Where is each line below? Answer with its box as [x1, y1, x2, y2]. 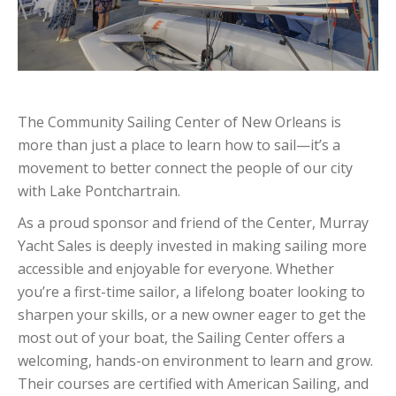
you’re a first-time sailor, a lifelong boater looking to [18, 282, 365, 302]
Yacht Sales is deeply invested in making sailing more [18, 236, 367, 256]
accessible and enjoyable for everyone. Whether [18, 259, 334, 279]
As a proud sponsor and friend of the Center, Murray [18, 213, 369, 233]
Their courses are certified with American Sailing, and [18, 374, 369, 394]
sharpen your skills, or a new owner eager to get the [18, 305, 366, 325]
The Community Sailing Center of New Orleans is [18, 112, 341, 133]
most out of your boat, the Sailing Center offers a [18, 328, 345, 348]
